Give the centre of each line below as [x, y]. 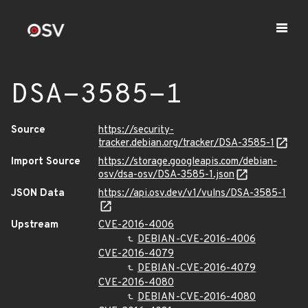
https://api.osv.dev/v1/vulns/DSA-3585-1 [192, 194]
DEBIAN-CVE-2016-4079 [197, 268]
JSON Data [38, 194]
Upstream [35, 225]
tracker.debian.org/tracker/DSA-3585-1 [186, 143]
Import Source [46, 162]
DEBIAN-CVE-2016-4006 [197, 240]
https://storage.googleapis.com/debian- [188, 162]
